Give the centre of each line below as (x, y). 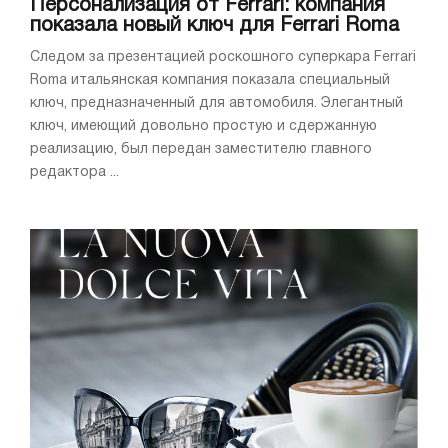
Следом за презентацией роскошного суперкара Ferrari (223, 57)
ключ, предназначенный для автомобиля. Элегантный (216, 103)
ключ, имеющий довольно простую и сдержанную (203, 126)
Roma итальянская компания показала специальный (210, 80)
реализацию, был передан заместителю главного (201, 149)
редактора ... (74, 172)
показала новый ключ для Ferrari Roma (214, 25)
